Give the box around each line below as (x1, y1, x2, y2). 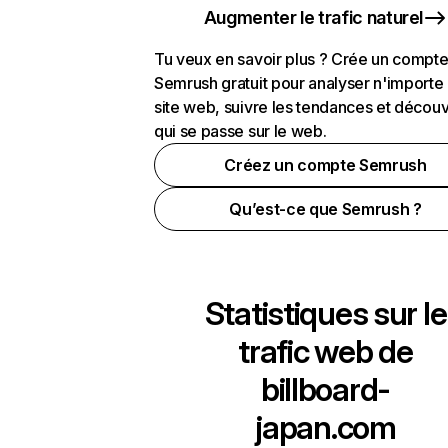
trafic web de (238, 332, 413, 371)
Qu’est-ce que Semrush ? (229, 199, 422, 219)
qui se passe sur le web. (154, 121, 327, 141)
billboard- (260, 370, 391, 409)
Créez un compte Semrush (224, 155, 427, 175)
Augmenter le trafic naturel (203, 7, 424, 28)
